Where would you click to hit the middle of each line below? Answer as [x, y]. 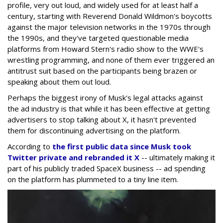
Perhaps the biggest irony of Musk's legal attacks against [105, 98]
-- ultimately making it [178, 158]
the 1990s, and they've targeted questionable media [98, 38]
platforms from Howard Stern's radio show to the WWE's [106, 49]
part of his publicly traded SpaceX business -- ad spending [107, 168]
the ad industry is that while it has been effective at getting [109, 109]
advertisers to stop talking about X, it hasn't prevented [102, 120]
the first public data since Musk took [122, 147]
